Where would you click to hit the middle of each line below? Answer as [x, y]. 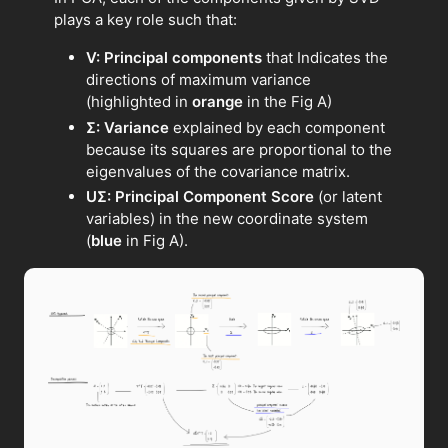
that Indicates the [325, 57]
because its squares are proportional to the [239, 149]
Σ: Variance [127, 127]
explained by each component [277, 127]
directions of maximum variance [198, 79]
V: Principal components [174, 57]
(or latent [348, 197]
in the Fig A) [287, 101]
